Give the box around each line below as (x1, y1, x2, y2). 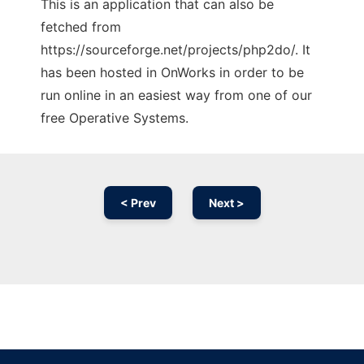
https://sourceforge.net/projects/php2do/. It (41, 41, 310, 58)
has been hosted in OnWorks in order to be (41, 64, 304, 81)
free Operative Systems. (41, 110, 188, 127)
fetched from (41, 19, 121, 36)
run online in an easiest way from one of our (41, 87, 312, 104)
